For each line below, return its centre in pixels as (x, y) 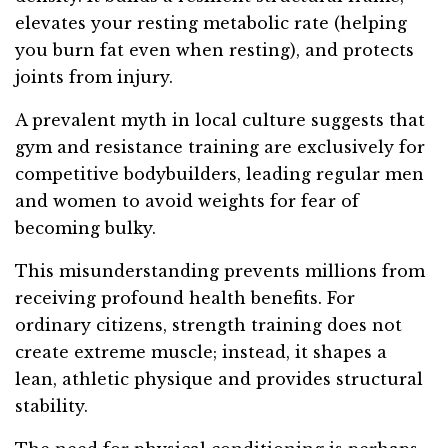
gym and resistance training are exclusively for (220, 147)
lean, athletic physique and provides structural (219, 379)
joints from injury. (94, 77)
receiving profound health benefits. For (185, 298)
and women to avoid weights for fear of (187, 201)
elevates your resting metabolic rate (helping (211, 23)
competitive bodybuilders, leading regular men (219, 174)
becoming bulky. (85, 228)
